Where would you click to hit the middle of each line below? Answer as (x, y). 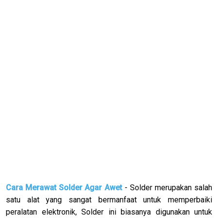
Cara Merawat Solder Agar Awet (64, 187)
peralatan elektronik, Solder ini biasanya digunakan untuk (109, 212)
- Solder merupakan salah (167, 187)
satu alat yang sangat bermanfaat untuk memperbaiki (109, 200)
